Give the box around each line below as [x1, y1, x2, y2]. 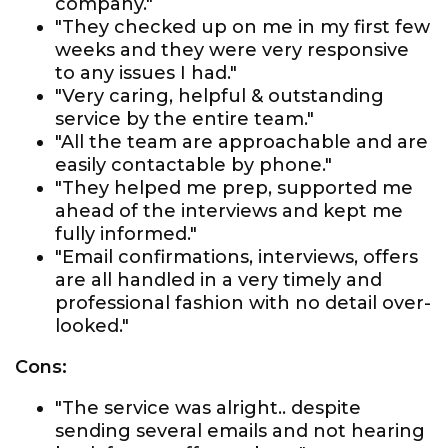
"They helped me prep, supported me [55, 177, 413, 199]
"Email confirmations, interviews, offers [55, 246, 418, 268]
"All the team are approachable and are [55, 131, 428, 153]
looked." [55, 315, 129, 337]
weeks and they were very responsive [55, 39, 409, 61]
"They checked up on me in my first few [55, 16, 430, 38]
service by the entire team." [55, 108, 314, 130]
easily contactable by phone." [55, 154, 332, 176]
